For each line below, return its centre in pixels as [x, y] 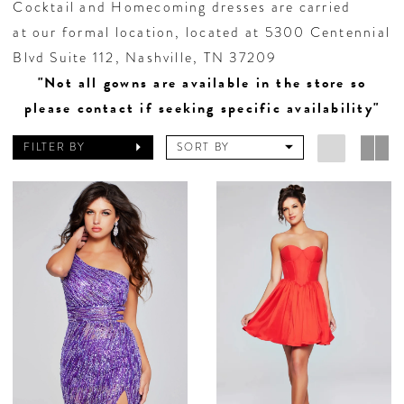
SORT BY [204, 147]
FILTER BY [55, 147]
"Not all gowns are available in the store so [202, 83]
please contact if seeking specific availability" [202, 108]
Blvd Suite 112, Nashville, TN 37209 [145, 57]
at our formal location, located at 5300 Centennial [202, 32]
